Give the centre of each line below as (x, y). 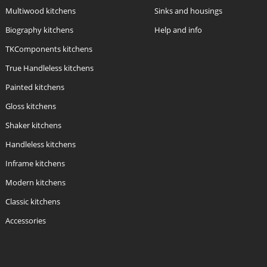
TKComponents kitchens (49, 49)
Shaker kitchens (33, 125)
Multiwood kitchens (41, 11)
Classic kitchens (33, 202)
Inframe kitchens (35, 164)
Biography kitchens (39, 30)
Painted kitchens (35, 87)
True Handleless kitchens (49, 68)
